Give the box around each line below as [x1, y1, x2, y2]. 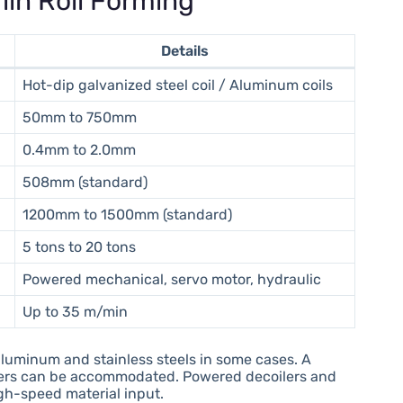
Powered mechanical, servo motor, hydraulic [22, 270, 322, 288]
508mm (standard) [22, 173, 148, 191]
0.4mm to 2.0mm [22, 140, 137, 158]
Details [161, 41, 210, 59]
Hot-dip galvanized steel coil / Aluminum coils [22, 76, 334, 94]
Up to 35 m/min [22, 302, 129, 320]
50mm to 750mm [22, 108, 138, 126]
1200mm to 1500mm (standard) [22, 205, 233, 223]
